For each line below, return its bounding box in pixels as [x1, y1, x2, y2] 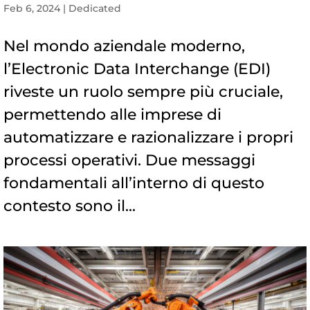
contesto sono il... [3, 197, 136, 216]
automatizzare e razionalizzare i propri [3, 128, 293, 147]
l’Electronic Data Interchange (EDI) [3, 60, 271, 79]
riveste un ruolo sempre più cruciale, [3, 82, 283, 102]
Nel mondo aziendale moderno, [3, 37, 245, 56]
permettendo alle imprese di [3, 105, 221, 125]
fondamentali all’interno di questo [3, 174, 264, 193]
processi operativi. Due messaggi [3, 151, 255, 170]
